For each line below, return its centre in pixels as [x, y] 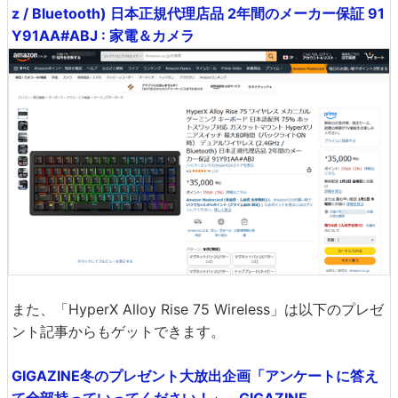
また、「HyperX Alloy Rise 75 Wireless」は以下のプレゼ [198, 310]
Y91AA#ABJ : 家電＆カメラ [103, 35]
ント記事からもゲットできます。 [118, 332]
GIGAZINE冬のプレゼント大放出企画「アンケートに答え [195, 376]
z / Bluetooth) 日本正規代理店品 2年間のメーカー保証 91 [198, 13]
